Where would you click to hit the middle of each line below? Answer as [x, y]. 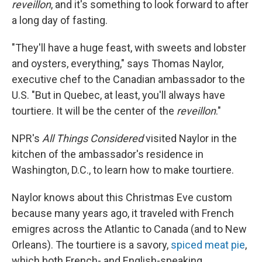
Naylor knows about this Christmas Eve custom [122, 198]
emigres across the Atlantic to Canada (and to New [129, 229]
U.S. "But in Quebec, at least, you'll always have [118, 95]
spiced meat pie [208, 245]
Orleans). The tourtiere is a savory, [91, 245]
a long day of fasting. [60, 20]
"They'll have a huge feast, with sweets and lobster [129, 48]
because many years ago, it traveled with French [123, 213]
